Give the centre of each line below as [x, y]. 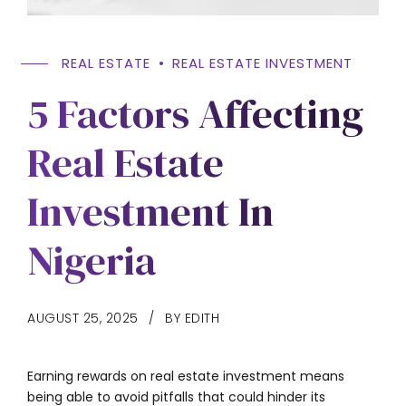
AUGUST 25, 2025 [83, 318]
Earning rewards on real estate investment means [186, 376]
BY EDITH [192, 318]
